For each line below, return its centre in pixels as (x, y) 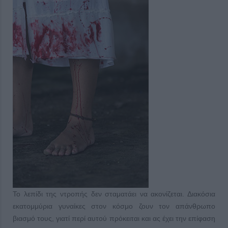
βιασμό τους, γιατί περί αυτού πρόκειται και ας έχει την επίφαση (114, 218)
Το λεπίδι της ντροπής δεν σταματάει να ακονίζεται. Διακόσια (114, 194)
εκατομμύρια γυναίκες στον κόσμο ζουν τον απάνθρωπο (114, 206)
